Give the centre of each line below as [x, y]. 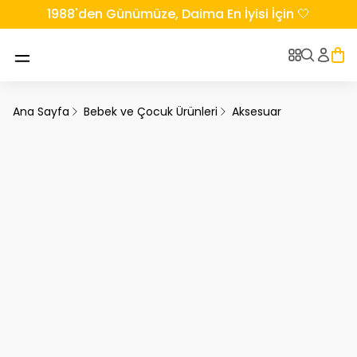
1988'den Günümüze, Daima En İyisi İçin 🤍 [178, 14]
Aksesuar [257, 112]
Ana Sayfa [41, 112]
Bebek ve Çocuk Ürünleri [151, 112]
